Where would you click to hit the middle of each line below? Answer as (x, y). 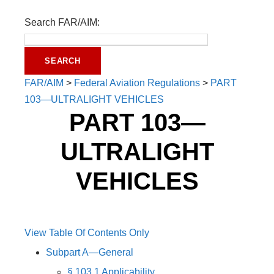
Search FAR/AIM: (62, 22)
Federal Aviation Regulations (137, 83)
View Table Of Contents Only (87, 233)
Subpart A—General (90, 252)
